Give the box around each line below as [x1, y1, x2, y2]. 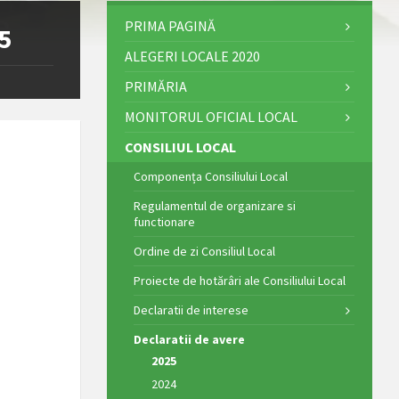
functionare [133, 213, 195, 230]
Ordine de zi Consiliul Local [133, 242, 275, 259]
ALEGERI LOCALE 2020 [124, 46, 260, 65]
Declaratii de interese [133, 301, 248, 318]
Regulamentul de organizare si [133, 197, 296, 214]
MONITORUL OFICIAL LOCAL [124, 107, 297, 126]
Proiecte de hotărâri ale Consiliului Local [133, 272, 346, 289]
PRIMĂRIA [124, 77, 187, 95]
